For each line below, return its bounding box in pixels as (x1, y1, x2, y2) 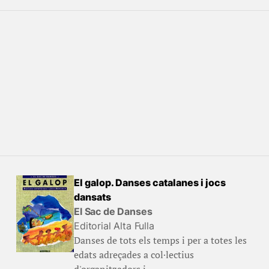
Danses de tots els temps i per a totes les (73, 234, 247, 247)
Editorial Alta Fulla (73, 220, 154, 232)
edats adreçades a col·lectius (73, 248, 194, 261)
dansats (73, 191, 111, 203)
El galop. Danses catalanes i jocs (73, 177, 226, 189)
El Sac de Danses (73, 205, 153, 217)
